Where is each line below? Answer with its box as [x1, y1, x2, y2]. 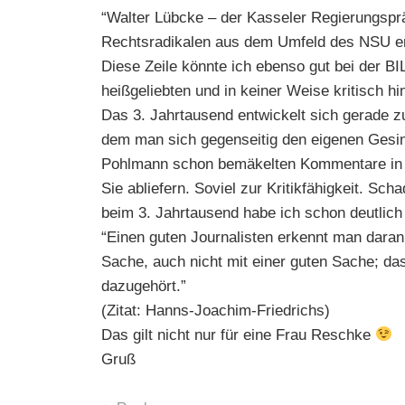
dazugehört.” [101, 277, 186, 295]
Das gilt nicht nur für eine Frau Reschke [101, 325, 375, 344]
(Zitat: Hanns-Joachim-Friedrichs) [101, 301, 330, 319]
